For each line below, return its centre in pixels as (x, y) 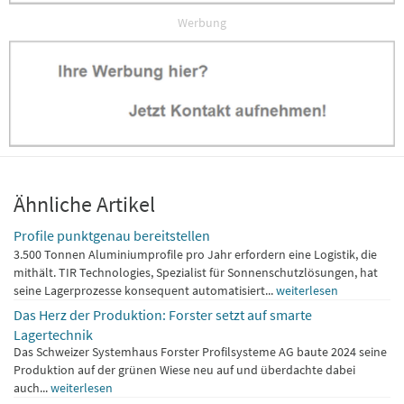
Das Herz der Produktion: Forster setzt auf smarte (163, 314)
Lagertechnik (53, 333)
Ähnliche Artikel (84, 204)
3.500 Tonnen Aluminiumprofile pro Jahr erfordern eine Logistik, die (195, 254)
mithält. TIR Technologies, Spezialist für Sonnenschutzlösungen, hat (196, 272)
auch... (32, 387)
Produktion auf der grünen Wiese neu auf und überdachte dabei (184, 369)
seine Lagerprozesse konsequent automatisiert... (145, 290)
